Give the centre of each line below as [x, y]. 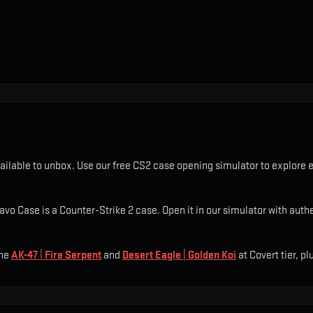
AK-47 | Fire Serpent [56, 255]
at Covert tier [266, 255]
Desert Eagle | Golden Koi [179, 255]
